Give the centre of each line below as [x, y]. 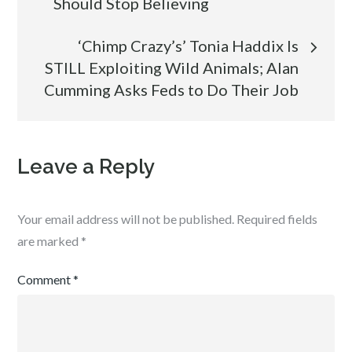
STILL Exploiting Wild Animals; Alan [171, 68]
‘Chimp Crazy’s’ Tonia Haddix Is [188, 46]
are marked [49, 241]
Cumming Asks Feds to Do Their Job [171, 90]
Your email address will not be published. [126, 219]
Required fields [277, 219]
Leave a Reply [86, 167]
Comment [46, 279]
